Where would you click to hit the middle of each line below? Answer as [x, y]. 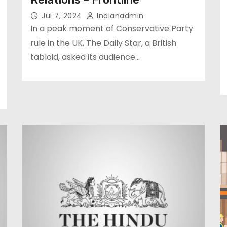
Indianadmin [119, 16]
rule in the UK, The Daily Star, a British [103, 43]
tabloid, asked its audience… [85, 57]
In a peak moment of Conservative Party [112, 29]
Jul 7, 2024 [63, 16]
